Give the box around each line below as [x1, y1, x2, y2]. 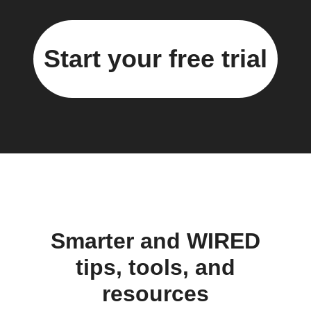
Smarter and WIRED [51, 228, 260, 253]
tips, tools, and [76, 254, 235, 280]
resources [102, 280, 209, 306]
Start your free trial [44, 44, 267, 74]
